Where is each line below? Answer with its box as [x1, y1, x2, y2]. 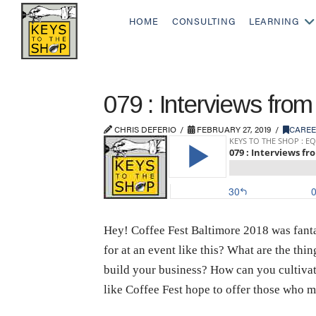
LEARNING [248, 15, 299, 28]
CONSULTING [171, 15, 236, 28]
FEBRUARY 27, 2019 [195, 123, 272, 135]
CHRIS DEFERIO [112, 123, 176, 135]
